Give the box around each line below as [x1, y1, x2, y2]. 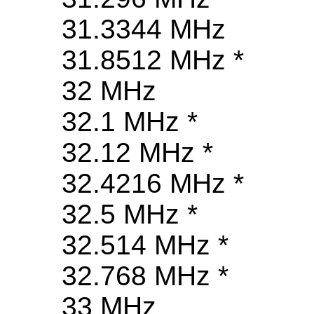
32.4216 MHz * [62, 168, 244, 199]
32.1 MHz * [62, 107, 198, 137]
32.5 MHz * [62, 199, 198, 230]
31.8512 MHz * [62, 45, 244, 76]
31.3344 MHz [62, 14, 226, 45]
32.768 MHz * [62, 261, 228, 292]
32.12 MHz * [62, 137, 213, 168]
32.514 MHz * [62, 230, 228, 261]
